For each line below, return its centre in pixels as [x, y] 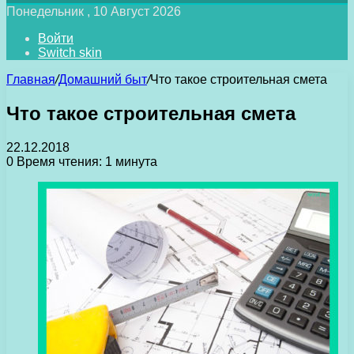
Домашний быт [103, 79]
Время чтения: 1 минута [85, 161]
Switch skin [70, 53]
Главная [31, 79]
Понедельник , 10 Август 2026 [94, 11]
